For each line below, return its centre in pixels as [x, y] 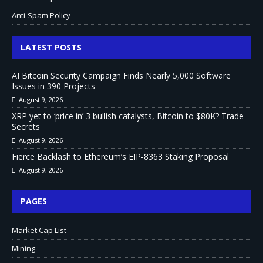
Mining [23, 248]
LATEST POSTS [51, 47]
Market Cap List [39, 230]
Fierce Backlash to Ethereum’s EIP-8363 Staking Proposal [120, 156]
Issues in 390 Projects [53, 86]
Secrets [26, 126]
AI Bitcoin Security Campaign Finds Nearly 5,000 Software [121, 75]
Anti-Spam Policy [41, 15]
